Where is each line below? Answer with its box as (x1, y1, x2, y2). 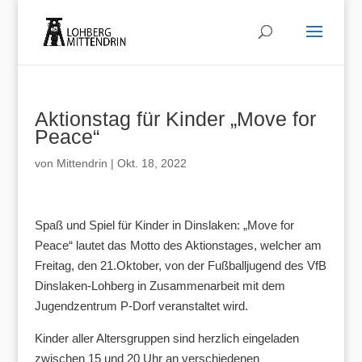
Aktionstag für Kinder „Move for (34, 107, 316, 130)
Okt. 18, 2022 (116, 157, 187, 170)
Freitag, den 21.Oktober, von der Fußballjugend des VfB (34, 259, 326, 272)
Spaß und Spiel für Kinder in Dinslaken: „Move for (34, 218, 294, 232)
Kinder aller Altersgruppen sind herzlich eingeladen (34, 331, 299, 345)
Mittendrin (56, 157, 107, 170)
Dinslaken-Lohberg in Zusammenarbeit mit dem (34, 279, 285, 293)
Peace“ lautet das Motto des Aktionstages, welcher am (34, 238, 322, 252)
